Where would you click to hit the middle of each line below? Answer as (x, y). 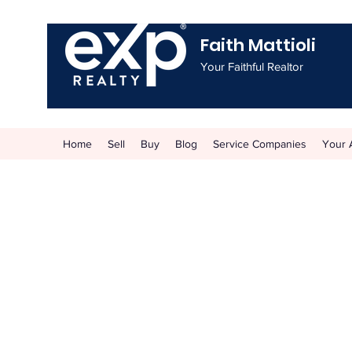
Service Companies (260, 144)
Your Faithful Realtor (252, 66)
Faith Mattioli (258, 45)
